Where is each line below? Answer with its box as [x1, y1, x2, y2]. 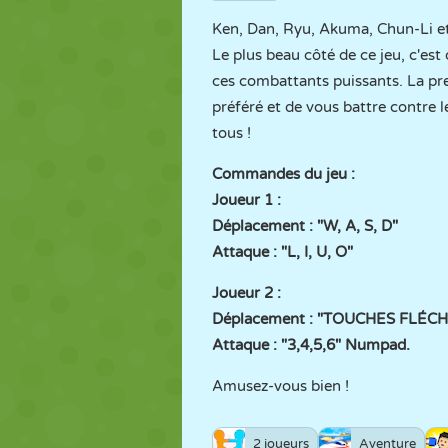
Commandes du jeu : [212, 165, 355, 183]
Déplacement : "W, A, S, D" [212, 217, 398, 235]
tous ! [212, 124, 251, 142]
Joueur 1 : [212, 191, 281, 209]
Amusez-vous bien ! [212, 377, 349, 395]
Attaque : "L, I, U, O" [212, 243, 353, 261]
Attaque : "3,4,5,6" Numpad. [212, 336, 410, 354]
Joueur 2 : [212, 284, 281, 302]
